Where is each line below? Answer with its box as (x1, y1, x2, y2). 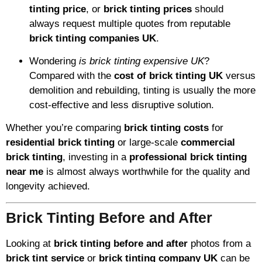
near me (6, 166, 43, 178)
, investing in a (63, 151, 129, 163)
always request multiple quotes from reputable (29, 18, 230, 29)
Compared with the (29, 70, 114, 81)
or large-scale (115, 137, 181, 149)
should (192, 3, 223, 15)
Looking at (6, 237, 54, 249)
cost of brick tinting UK (114, 70, 223, 81)
